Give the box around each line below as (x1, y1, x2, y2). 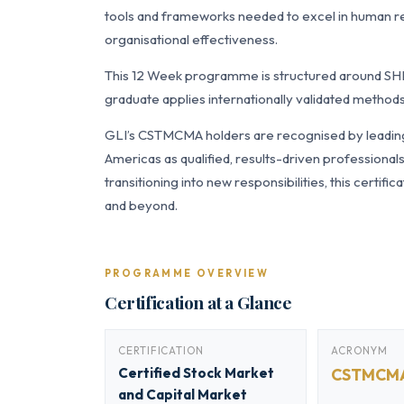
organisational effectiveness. (105, 31, 278, 48)
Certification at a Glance (105, 290, 292, 314)
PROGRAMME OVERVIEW (105, 267, 270, 280)
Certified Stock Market (118, 364, 274, 381)
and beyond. (105, 197, 178, 214)
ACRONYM (331, 344, 388, 357)
